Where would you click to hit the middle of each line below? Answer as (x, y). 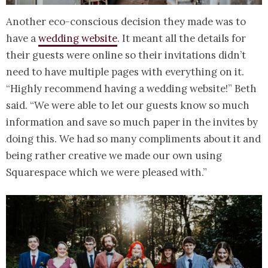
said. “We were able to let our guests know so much (128, 106)
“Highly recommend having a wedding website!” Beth (131, 89)
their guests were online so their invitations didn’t (126, 55)
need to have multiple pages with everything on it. (125, 72)
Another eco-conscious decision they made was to (126, 22)
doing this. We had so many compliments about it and (133, 139)
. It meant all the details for (182, 39)
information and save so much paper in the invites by (132, 122)
